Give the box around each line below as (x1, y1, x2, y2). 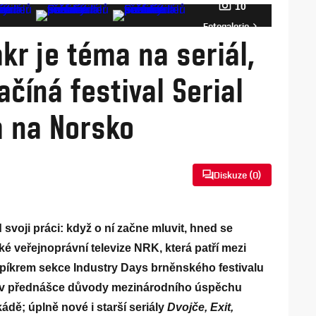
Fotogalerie (202, 20, 249, 32)
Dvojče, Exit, (167, 301, 233, 313)
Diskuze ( (214, 169, 253, 181)
